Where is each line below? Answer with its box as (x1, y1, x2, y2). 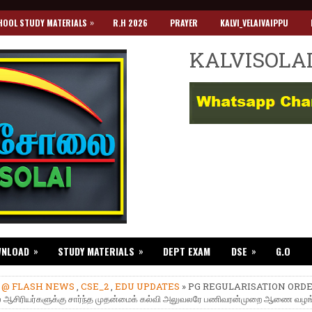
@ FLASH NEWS (1, 280, 75, 292)
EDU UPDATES (115, 280, 180, 292)
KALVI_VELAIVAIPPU (220, 17, 288, 29)
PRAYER (170, 17, 198, 29)
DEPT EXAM (163, 244, 210, 258)
